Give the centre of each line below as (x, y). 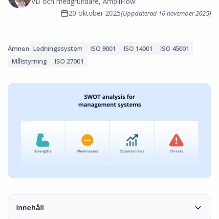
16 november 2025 (184, 13)
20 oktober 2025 (95, 13)
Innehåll (30, 207)
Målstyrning (29, 61)
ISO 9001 (103, 48)
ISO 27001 (69, 61)
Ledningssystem (58, 48)
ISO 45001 (175, 48)
